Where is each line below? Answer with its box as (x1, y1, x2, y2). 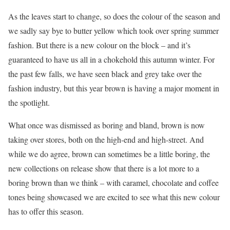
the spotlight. (8, 97, 50, 108)
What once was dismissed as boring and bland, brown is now (8, 119, 205, 130)
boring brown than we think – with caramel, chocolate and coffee (8, 177, 219, 188)
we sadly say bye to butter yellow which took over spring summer (8, 25, 219, 36)
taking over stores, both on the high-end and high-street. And (8, 133, 204, 145)
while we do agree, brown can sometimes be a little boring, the (8, 148, 210, 159)
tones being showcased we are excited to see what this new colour (8, 191, 220, 202)
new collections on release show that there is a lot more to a (8, 162, 199, 174)
